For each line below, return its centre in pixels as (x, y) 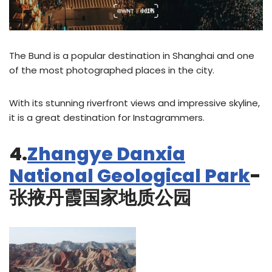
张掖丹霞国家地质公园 (100, 198)
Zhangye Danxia (106, 154)
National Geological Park (130, 176)
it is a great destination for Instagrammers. (107, 117)
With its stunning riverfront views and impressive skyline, (134, 103)
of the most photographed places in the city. (112, 70)
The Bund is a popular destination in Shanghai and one (132, 55)
